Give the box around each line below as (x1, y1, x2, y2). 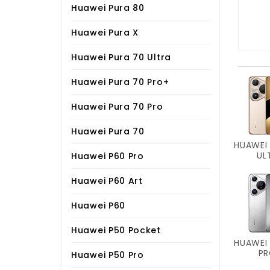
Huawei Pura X (71, 26, 139, 39)
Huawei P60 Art (71, 174, 143, 187)
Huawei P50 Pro (71, 248, 144, 261)
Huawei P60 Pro (71, 149, 144, 162)
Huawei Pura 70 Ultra (71, 51, 171, 63)
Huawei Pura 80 (71, 1, 145, 14)
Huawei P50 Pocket (71, 224, 161, 236)
